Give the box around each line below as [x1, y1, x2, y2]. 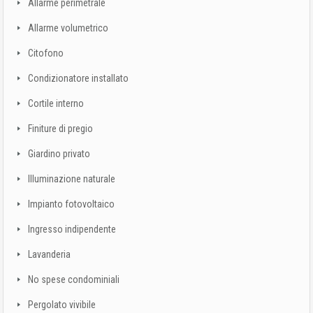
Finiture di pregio [28, 123, 93, 134]
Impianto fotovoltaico [28, 198, 115, 210]
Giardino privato [28, 148, 90, 159]
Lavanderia [28, 249, 71, 260]
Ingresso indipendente [28, 224, 116, 235]
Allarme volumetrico [28, 22, 108, 34]
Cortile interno [28, 98, 84, 109]
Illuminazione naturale [28, 173, 115, 184]
